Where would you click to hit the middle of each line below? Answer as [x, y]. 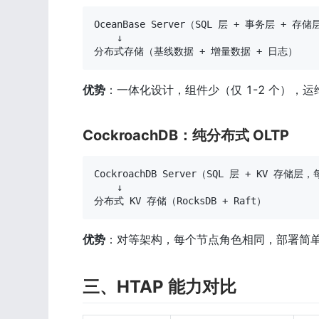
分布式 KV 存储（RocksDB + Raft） [180, 200]
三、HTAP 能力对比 [159, 286]
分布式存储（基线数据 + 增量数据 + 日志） [196, 51]
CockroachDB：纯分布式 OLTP [186, 135]
